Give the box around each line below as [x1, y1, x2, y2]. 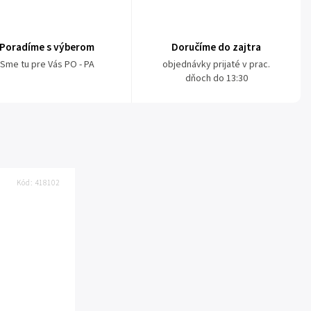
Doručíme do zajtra [171, 40, 262, 56]
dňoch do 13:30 [185, 72, 248, 86]
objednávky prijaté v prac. [162, 58, 271, 72]
